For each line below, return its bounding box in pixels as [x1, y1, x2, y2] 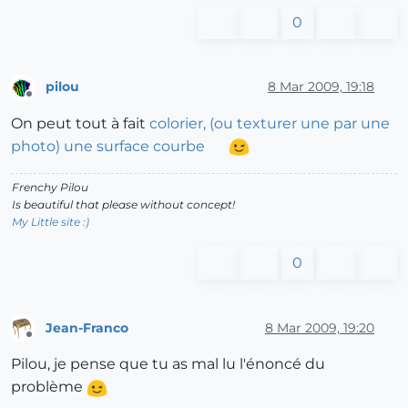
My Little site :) [12, 215, 89, 229]
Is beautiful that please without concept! [12, 198, 235, 212]
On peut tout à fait [11, 115, 149, 133]
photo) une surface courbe [11, 138, 205, 156]
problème [11, 378, 87, 396]
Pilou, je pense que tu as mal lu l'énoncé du [11, 355, 325, 373]
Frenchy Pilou [12, 180, 88, 195]
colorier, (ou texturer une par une [149, 115, 390, 133]
